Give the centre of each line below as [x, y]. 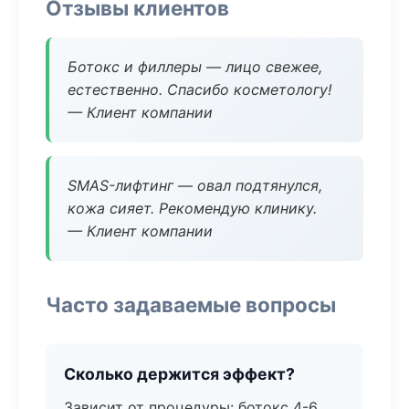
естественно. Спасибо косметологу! [199, 89]
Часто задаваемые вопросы [191, 304]
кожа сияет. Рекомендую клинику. [192, 208]
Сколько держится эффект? [179, 374]
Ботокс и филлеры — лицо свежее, [195, 67]
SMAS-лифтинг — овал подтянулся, [195, 185]
